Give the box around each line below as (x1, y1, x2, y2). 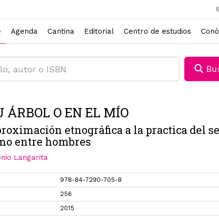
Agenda (11, 26, 38, 36)
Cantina (47, 26, 74, 36)
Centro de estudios (124, 26, 191, 36)
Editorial (84, 26, 114, 36)
